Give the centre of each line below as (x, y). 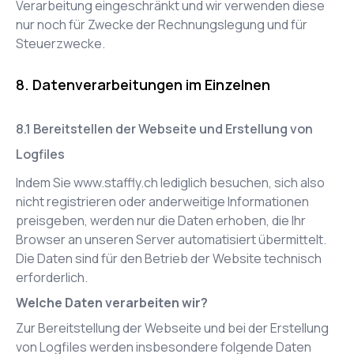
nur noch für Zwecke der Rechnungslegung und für (162, 24)
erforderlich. (52, 277)
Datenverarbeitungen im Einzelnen (151, 85)
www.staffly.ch (116, 183)
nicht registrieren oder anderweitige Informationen (162, 201)
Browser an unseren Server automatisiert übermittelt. (171, 239)
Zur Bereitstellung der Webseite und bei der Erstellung (172, 328)
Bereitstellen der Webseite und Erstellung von (173, 129)
